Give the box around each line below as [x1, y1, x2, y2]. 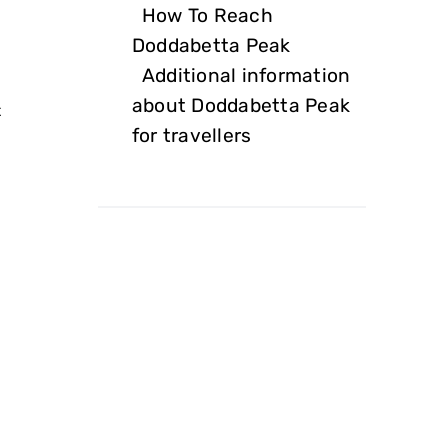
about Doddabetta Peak [132, 93, 351, 117]
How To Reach [142, 3, 273, 27]
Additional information [142, 63, 351, 87]
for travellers [132, 123, 252, 147]
